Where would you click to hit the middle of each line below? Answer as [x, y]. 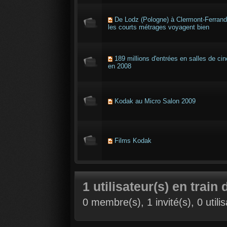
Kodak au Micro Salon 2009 [155, 101]
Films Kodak [133, 141]
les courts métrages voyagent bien [159, 27]
